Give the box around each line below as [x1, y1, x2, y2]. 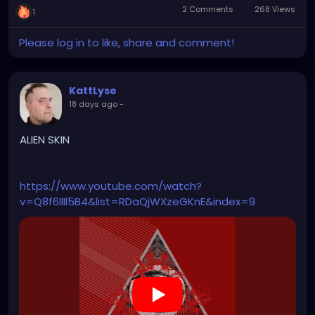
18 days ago [69, 98, 117, 110]
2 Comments [180, 4, 236, 15]
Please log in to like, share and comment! [19, 35, 234, 51]
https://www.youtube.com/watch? [20, 179, 202, 194]
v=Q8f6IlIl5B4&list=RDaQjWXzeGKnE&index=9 [20, 194, 255, 210]
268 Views [252, 4, 295, 15]
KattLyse [69, 84, 117, 98]
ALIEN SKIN [20, 132, 70, 148]
